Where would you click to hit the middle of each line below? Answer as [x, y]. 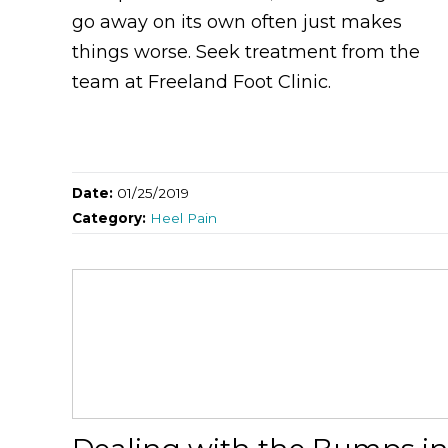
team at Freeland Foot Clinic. [201, 81]
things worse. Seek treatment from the [246, 51]
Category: [111, 217]
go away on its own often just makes [237, 21]
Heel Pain [183, 217]
